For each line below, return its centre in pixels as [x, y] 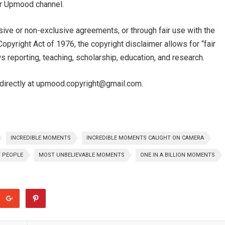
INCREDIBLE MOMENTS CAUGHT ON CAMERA [145, 138]
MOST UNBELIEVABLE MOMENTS [82, 155]
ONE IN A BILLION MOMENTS [178, 155]
